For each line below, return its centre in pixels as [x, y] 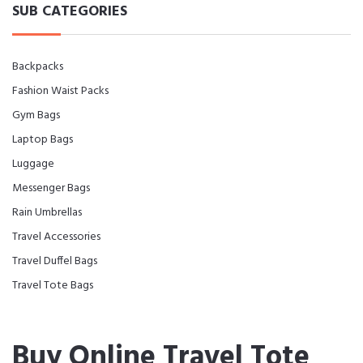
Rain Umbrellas [47, 213]
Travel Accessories [56, 237]
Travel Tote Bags [53, 286]
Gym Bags [36, 115]
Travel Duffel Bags [55, 261]
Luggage [33, 164]
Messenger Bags [51, 188]
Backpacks [38, 67]
